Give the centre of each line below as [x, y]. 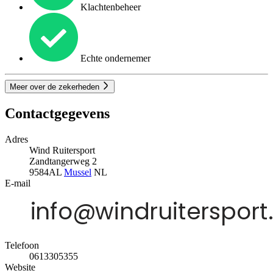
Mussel [78, 172]
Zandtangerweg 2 [63, 161]
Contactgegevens [57, 114]
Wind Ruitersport [62, 151]
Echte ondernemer [114, 58]
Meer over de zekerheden [56, 87]
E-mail [18, 183]
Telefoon [22, 246]
